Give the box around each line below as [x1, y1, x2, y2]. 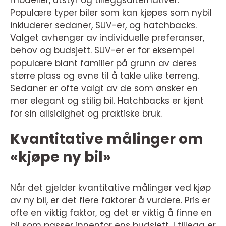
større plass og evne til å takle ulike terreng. [10, 70, 199, 82]
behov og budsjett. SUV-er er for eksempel [10, 44, 194, 56]
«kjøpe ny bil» [10, 147, 111, 167]
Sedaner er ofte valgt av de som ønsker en [10, 82, 198, 94]
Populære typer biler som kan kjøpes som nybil [10, 7, 212, 19]
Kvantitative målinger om [10, 129, 203, 149]
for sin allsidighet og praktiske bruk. [10, 107, 162, 120]
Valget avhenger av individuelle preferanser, [10, 32, 204, 44]
